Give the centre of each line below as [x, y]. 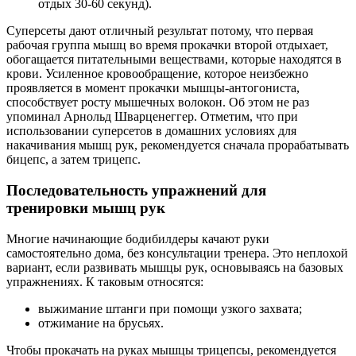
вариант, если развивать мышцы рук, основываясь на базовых [175, 267]
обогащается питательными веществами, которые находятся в [174, 60]
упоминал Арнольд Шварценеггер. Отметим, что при [152, 117]
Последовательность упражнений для [136, 190]
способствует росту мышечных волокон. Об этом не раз [158, 103]
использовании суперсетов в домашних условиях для [151, 131]
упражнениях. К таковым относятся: [105, 281]
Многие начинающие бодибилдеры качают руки [138, 238]
